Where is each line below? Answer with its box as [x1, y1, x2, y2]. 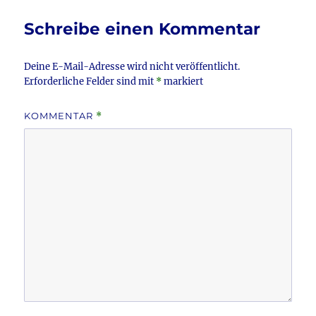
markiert [162, 75, 204, 88]
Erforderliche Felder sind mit [24, 75, 157, 88]
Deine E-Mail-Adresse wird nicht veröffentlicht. [24, 61, 241, 73]
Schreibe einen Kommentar [24, 19, 261, 39]
